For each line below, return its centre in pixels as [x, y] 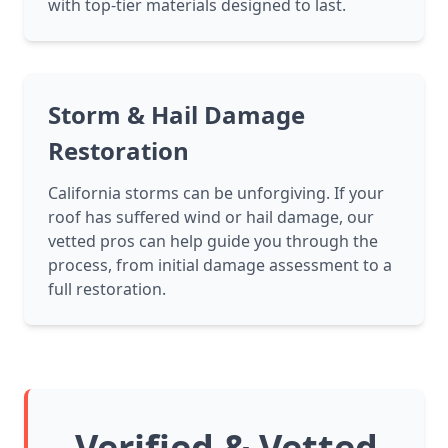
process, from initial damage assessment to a [220, 265]
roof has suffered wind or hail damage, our [211, 217]
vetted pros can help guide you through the [213, 241]
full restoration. [107, 289]
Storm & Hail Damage [176, 115]
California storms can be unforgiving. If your [216, 193]
